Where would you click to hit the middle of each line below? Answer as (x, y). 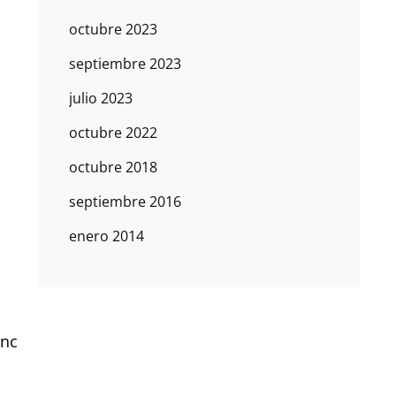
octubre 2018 (113, 168)
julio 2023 (100, 99)
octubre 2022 (113, 133)
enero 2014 (106, 236)
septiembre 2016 (125, 202)
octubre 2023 (113, 30)
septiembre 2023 (125, 64)
